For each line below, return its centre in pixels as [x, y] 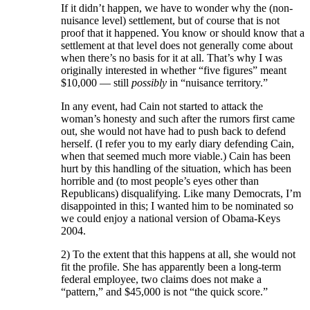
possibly [149, 83]
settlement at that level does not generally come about [177, 46]
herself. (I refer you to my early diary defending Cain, [177, 144]
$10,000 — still [96, 83]
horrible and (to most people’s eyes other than [160, 181]
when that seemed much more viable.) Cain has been [176, 156]
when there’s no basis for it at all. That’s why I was [172, 58]
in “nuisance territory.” [217, 83]
